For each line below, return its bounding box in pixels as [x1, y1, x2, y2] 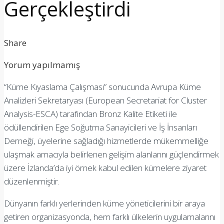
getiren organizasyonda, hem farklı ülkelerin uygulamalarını [4, 210, 215, 222]
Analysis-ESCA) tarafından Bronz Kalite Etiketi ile [4, 107, 177, 119]
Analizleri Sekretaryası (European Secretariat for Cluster [4, 94, 207, 106]
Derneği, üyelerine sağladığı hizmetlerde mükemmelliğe [4, 134, 208, 146]
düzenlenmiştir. [4, 175, 59, 187]
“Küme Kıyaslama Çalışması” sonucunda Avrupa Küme [4, 80, 201, 92]
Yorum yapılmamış [4, 58, 80, 70]
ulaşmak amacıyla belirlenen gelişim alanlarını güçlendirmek [4, 148, 219, 160]
